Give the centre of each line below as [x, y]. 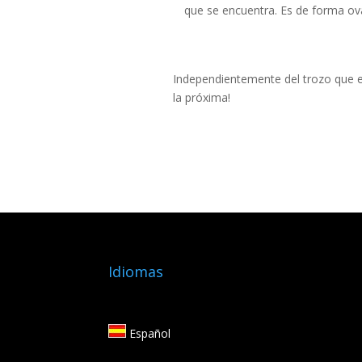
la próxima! [201, 98]
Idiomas [136, 272]
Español [149, 334]
